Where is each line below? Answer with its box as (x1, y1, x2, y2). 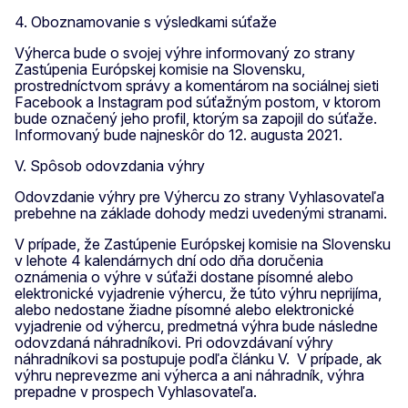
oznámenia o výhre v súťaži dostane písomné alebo (15, 267, 353, 286)
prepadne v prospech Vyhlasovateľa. (15, 382, 257, 401)
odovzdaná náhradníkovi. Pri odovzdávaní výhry (15, 332, 333, 352)
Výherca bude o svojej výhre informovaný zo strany (15, 43, 355, 62)
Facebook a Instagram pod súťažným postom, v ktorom (15, 92, 381, 111)
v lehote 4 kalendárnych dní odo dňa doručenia (15, 250, 323, 270)
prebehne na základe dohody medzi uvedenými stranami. (15, 203, 387, 222)
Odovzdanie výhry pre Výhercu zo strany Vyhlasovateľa (15, 187, 384, 206)
